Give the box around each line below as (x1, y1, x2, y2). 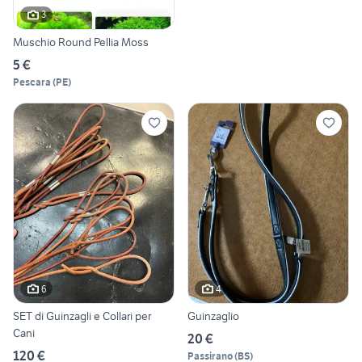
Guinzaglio (187, 309, 239, 324)
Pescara (13, 75, 51, 88)
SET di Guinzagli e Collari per (13, 309, 151, 324)
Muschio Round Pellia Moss (13, 34, 149, 49)
